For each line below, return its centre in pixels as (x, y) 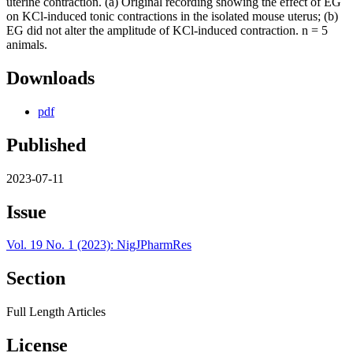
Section (36, 279)
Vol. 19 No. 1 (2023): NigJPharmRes (99, 245)
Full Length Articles (56, 312)
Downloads (50, 78)
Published (46, 145)
